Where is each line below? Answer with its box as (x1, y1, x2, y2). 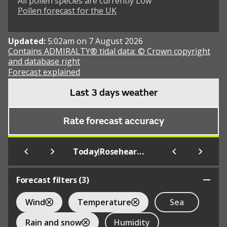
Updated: (8, 35, 48, 47)
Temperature (78, 196, 131, 208)
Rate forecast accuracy (63, 115, 164, 128)
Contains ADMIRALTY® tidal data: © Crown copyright (8, 46, 210, 57)
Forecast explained (8, 66, 80, 78)
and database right (8, 56, 80, 67)
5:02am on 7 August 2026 (48, 35, 143, 47)
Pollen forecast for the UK (17, 5, 117, 17)
